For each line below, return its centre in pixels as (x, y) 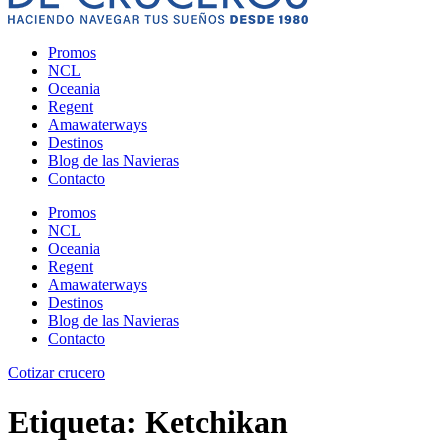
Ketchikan (216, 421)
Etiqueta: (76, 421)
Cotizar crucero (56, 373)
